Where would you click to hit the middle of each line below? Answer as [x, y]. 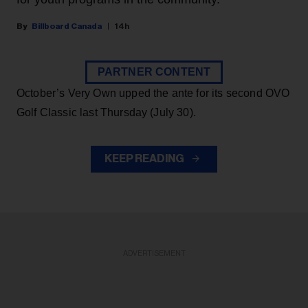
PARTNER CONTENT [154, 72]
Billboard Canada [67, 26]
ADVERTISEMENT [154, 254]
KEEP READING [145, 159]
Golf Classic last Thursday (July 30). [106, 113]
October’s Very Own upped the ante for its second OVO [153, 93]
